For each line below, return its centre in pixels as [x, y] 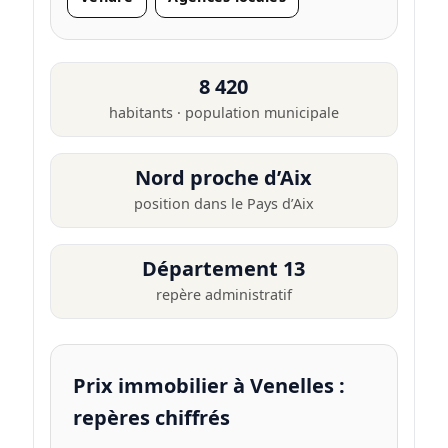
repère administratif [223, 294]
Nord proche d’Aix [224, 177]
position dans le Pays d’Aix [223, 203]
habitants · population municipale [223, 112]
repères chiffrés [151, 418]
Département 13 [224, 268]
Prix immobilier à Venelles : [208, 386]
